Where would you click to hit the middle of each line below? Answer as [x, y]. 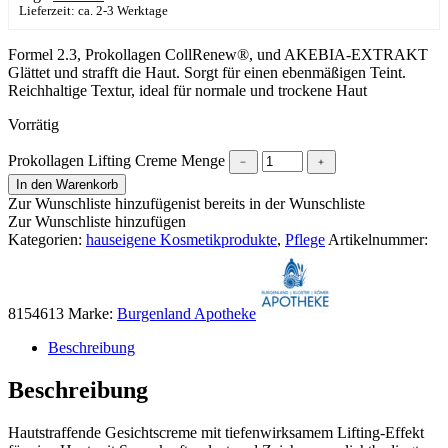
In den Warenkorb [67, 184]
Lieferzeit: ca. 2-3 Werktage [93, 10]
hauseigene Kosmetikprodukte [181, 239]
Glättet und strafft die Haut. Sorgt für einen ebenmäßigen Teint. [207, 72]
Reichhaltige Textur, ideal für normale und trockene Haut [187, 90]
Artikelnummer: [378, 239]
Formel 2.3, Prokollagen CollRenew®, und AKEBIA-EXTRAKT [218, 54]
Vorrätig [33, 124]
